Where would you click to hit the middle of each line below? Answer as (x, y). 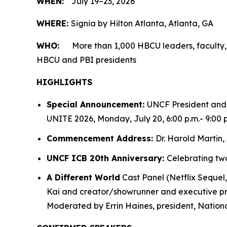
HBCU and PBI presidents (86, 60)
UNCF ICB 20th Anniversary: (107, 158)
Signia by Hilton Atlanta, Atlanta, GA (142, 24)
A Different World (83, 178)
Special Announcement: (97, 105)
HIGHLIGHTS (64, 82)
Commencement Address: (101, 138)
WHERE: (54, 24)
